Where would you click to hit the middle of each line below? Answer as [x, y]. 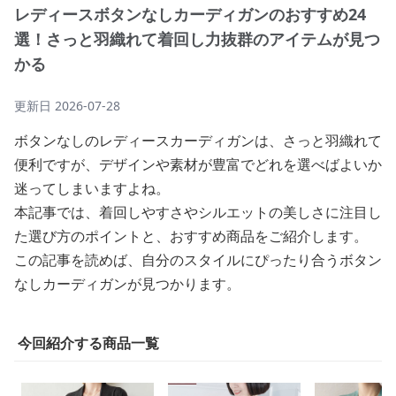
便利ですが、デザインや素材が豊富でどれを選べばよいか [198, 164]
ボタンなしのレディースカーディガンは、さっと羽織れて [198, 141]
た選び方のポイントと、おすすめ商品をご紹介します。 [191, 236]
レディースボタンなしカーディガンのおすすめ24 [190, 14]
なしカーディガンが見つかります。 [127, 284]
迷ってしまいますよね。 [92, 188]
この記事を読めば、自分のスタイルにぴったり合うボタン [198, 260]
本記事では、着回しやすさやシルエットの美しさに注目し [198, 212]
